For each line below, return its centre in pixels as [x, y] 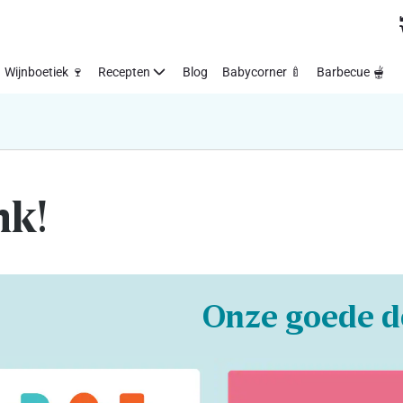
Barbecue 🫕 [351, 72]
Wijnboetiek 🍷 [44, 72]
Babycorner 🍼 [262, 72]
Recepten [124, 72]
